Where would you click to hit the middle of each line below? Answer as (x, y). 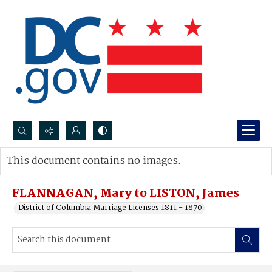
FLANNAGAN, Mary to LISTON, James (126, 194)
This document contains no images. (94, 161)
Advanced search (50, 173)
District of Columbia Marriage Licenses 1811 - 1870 (110, 208)
